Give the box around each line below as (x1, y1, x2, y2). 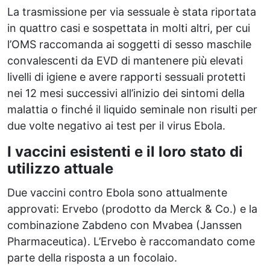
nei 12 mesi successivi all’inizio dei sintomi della (7, 86, 245, 99)
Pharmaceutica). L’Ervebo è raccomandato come (7, 234, 255, 248)
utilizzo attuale (7, 159, 113, 177)
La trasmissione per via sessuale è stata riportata (7, 5, 256, 18)
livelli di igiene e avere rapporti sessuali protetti (7, 70, 245, 83)
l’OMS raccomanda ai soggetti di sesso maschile (7, 37, 251, 51)
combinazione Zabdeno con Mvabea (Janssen (7, 218, 242, 231)
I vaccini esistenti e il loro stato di (7, 142, 243, 160)
